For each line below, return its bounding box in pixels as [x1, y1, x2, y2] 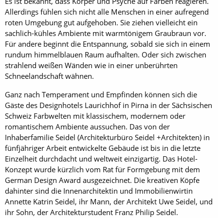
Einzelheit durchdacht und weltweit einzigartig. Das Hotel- [5, 153, 198, 163]
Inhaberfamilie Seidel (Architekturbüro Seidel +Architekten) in [5, 132, 210, 142]
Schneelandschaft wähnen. [5, 71, 94, 81]
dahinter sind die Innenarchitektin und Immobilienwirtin [5, 185, 193, 196]
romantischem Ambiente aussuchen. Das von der [5, 121, 170, 131]
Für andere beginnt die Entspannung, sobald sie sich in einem [5, 38, 210, 49]
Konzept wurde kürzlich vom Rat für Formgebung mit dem [5, 164, 200, 174]
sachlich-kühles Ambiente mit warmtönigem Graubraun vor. [5, 28, 206, 38]
